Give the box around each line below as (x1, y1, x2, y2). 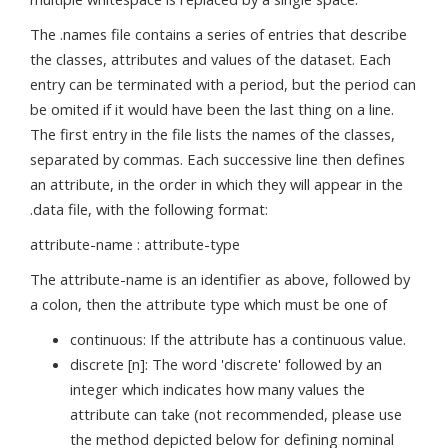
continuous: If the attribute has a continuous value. (70, 329, 406, 349)
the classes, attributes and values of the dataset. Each (30, 49, 391, 69)
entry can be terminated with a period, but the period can (30, 74, 416, 94)
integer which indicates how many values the (70, 379, 365, 399)
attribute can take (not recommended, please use (70, 404, 402, 424)
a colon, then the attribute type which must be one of (30, 294, 387, 314)
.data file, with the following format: (30, 199, 268, 219)
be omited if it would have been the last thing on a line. (30, 99, 394, 119)
